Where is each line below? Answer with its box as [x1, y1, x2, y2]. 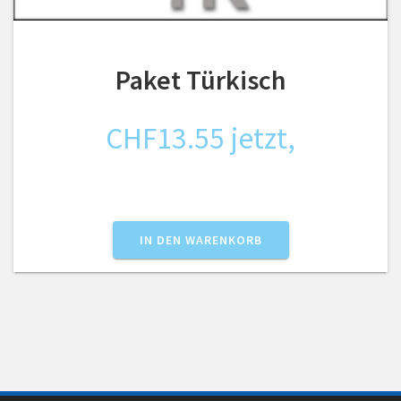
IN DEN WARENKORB [139, 231, 262, 248]
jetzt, [231, 118, 295, 157]
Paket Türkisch [115, 62, 286, 97]
